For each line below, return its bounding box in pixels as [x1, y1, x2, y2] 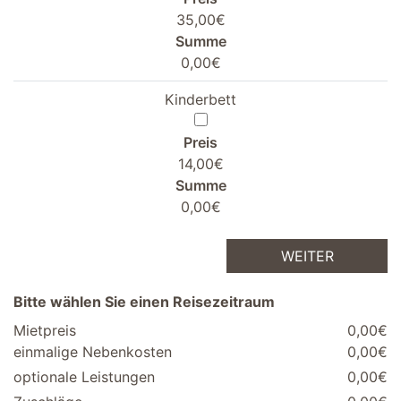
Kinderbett [165, 90, 236, 109]
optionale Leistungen [13, 368, 155, 387]
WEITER [280, 247, 334, 266]
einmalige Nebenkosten [13, 343, 172, 362]
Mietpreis [13, 321, 76, 340]
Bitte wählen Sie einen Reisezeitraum [13, 293, 275, 311]
